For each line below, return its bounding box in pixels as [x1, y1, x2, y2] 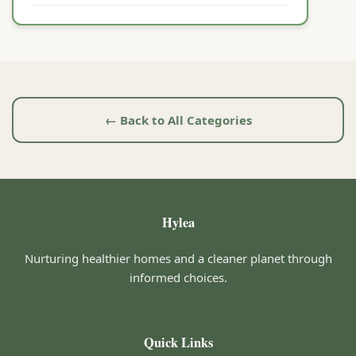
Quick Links [143, 333, 213, 352]
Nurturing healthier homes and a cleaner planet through [24, 250, 332, 266]
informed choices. [129, 269, 227, 285]
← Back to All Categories [104, 111, 252, 128]
